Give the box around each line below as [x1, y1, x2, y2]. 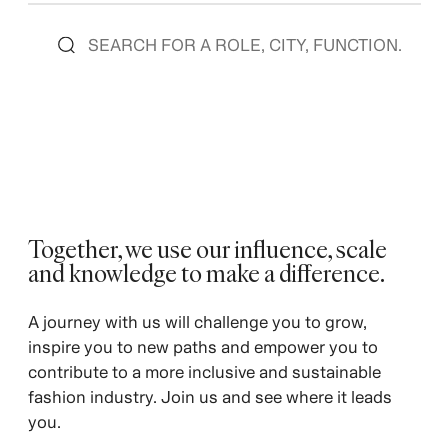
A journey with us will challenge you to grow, [27, 311, 367, 332]
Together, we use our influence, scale [27, 231, 387, 265]
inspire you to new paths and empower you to [27, 336, 378, 357]
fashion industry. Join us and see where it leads [27, 386, 392, 407]
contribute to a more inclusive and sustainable [27, 361, 381, 382]
